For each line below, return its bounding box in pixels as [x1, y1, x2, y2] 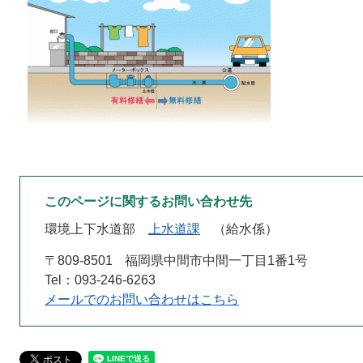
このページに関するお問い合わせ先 [45, 194, 252, 208]
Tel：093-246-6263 [45, 273, 156, 287]
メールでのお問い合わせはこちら [45, 293, 239, 306]
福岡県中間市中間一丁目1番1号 [125, 254, 308, 267]
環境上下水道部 [45, 222, 135, 236]
